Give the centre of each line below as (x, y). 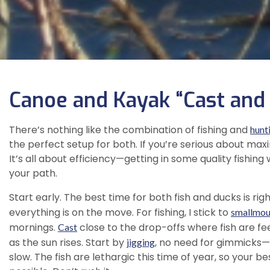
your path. (33, 174)
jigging (141, 242)
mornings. (33, 228)
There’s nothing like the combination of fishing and (130, 130)
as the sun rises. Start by (68, 243)
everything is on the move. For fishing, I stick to (120, 213)
